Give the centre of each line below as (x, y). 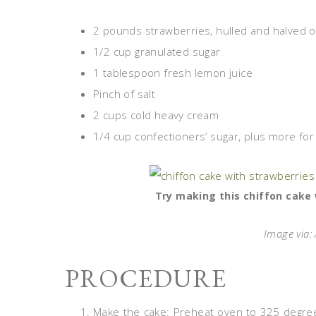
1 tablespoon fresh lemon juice (173, 73)
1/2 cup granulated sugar (157, 51)
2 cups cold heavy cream (156, 115)
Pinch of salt (124, 94)
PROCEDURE (146, 278)
